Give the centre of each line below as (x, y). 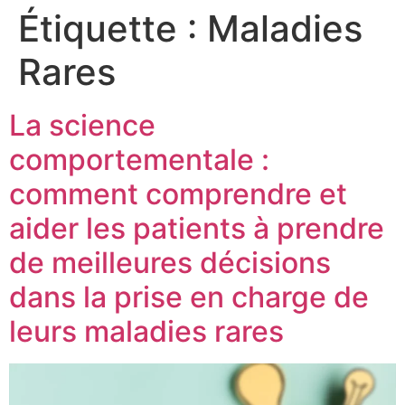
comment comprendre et (178, 194)
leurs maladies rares (146, 331)
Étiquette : (113, 28)
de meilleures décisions (170, 263)
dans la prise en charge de (189, 297)
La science (82, 125)
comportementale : (139, 160)
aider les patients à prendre (197, 228)
